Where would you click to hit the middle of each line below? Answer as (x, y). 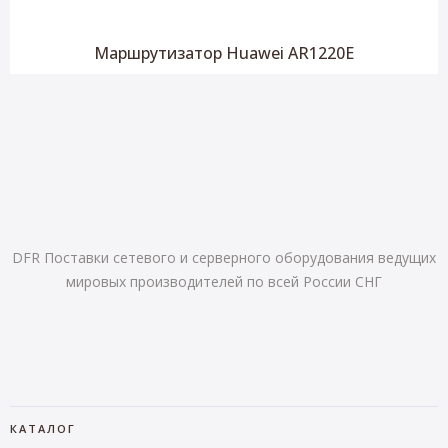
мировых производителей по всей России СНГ (224, 281)
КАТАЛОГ (43, 428)
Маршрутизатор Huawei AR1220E (224, 53)
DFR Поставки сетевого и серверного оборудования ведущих (224, 257)
